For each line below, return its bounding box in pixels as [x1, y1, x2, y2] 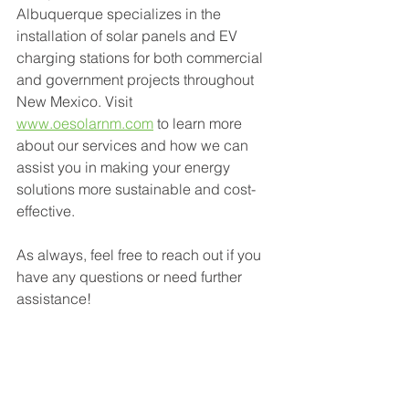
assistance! [16, 289, 91, 308]
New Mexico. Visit [16, 92, 136, 110]
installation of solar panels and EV [16, 26, 241, 45]
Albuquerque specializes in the [16, 5, 225, 23]
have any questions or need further [16, 267, 246, 286]
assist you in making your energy [16, 158, 234, 176]
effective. [16, 202, 75, 220]
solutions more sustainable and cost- [16, 180, 256, 198]
